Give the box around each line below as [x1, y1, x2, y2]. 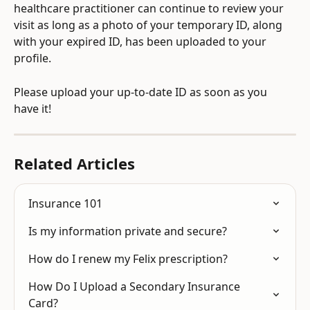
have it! [14, 100, 51, 116]
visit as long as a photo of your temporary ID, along [14, 17, 285, 33]
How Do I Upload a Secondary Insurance [28, 278, 243, 294]
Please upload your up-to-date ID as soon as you [14, 84, 270, 100]
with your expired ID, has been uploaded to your [14, 34, 269, 50]
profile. [14, 51, 51, 66]
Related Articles [14, 152, 135, 174]
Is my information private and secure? [28, 223, 227, 239]
